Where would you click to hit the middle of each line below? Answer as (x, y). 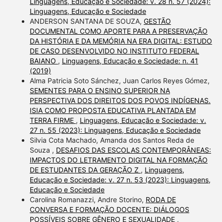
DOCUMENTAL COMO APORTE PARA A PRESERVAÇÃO (118, 31)
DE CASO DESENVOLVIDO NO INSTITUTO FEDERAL (114, 51)
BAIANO (44, 61)
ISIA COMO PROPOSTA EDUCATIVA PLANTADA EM (112, 111)
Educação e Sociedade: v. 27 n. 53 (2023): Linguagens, (120, 180)
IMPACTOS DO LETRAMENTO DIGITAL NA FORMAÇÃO (118, 160)
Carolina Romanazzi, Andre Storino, (87, 200)
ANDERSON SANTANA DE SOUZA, (86, 21)
